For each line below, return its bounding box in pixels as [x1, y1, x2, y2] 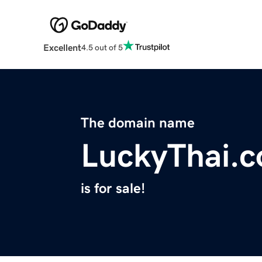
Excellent [43, 43, 81, 53]
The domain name [81, 116, 195, 130]
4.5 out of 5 [81, 43, 123, 51]
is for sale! [81, 181, 145, 196]
